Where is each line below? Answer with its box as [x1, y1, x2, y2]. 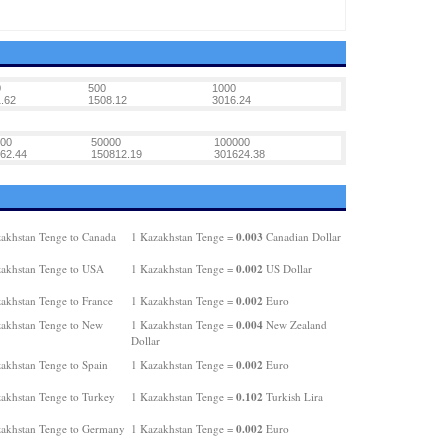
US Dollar [262, 261, 312, 276]
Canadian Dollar [262, 229, 341, 244]
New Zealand [262, 317, 327, 332]
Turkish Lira [262, 389, 323, 404]
